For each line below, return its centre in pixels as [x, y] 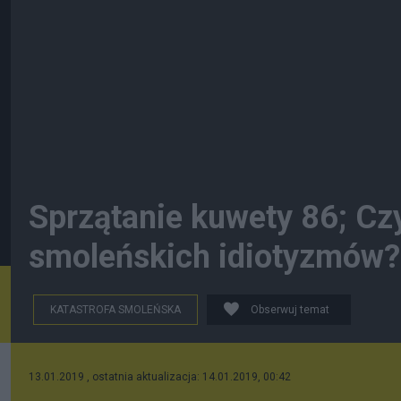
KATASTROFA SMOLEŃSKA [115, 310]
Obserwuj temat [290, 310]
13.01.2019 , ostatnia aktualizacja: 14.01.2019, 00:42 [160, 377]
